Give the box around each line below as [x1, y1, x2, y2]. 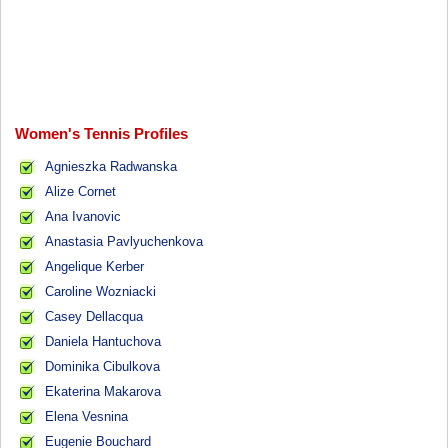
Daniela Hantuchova [45, 334, 162, 350]
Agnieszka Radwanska [45, 159, 178, 175]
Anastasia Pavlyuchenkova [45, 234, 204, 250]
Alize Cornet [45, 184, 117, 200]
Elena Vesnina [45, 409, 129, 425]
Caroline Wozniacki [45, 284, 157, 300]
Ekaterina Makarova [45, 384, 162, 400]
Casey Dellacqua [45, 309, 144, 325]
